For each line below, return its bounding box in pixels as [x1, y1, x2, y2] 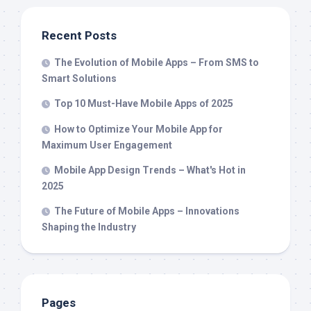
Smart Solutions [42, 72, 117, 84]
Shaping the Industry [42, 221, 136, 233]
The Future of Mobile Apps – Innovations [54, 205, 239, 217]
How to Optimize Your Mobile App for [54, 123, 223, 135]
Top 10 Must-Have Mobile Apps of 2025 [54, 97, 233, 109]
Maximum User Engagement [42, 139, 172, 151]
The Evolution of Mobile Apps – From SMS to [54, 56, 259, 68]
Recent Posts [42, 28, 117, 42]
